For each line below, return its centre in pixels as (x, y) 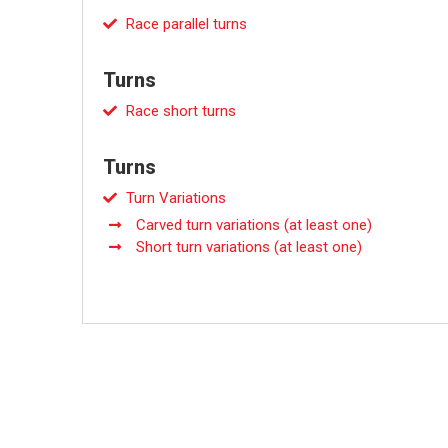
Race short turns (180, 111)
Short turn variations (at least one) (248, 247)
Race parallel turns (186, 24)
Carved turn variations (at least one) (253, 225)
